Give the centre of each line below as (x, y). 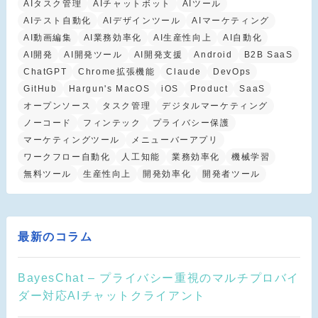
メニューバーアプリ (175, 139)
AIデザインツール (142, 20)
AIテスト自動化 (57, 20)
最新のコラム (55, 237)
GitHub (40, 88)
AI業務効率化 (113, 37)
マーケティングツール (72, 139)
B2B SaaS (268, 54)
